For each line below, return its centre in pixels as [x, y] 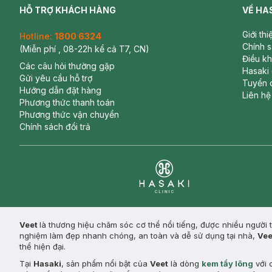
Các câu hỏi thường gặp [67, 66]
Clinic [151, 200]
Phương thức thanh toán [67, 103]
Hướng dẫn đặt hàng [60, 90]
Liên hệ [257, 95]
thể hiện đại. [42, 247]
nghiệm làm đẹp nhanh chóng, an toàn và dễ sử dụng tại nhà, [138, 236]
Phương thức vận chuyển [69, 115]
